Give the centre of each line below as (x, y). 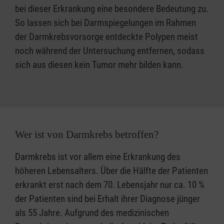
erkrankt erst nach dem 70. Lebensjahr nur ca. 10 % (110, 185)
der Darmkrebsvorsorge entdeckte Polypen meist (106, 37)
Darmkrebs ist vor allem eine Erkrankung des (98, 157)
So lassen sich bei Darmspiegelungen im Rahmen (105, 23)
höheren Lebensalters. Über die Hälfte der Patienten (111, 171)
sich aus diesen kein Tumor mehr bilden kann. (99, 65)
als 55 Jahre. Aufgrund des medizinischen (92, 213)
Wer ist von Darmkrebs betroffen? (87, 135)
